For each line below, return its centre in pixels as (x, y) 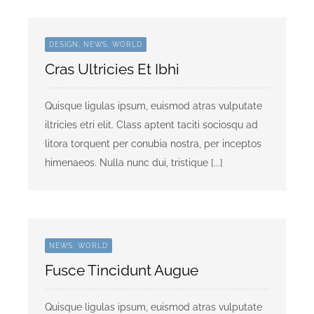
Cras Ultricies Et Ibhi (112, 69)
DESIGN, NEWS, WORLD (95, 45)
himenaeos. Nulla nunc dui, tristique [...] (134, 163)
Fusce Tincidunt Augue (121, 270)
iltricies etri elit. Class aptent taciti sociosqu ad (151, 125)
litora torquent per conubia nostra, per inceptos (153, 144)
